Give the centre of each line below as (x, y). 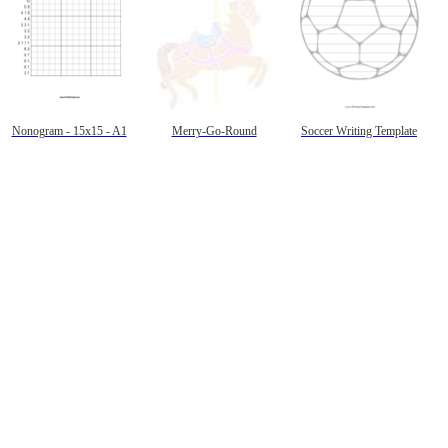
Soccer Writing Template (359, 130)
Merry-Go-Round (214, 130)
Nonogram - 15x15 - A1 (69, 130)
